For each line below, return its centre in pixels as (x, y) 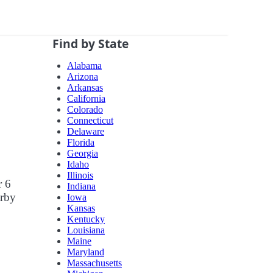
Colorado (85, 110)
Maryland (86, 252)
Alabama (84, 66)
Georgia (83, 154)
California (86, 99)
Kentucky (86, 219)
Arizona (83, 77)
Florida (81, 143)
